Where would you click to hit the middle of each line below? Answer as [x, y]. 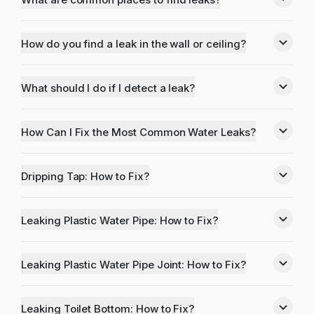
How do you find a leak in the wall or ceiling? [134, 44]
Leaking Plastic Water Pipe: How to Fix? [120, 220]
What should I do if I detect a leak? [108, 88]
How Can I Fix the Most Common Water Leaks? [138, 132]
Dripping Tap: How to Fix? [85, 176]
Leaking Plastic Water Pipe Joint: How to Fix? [134, 265]
